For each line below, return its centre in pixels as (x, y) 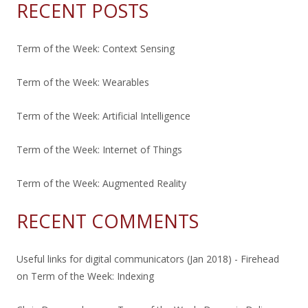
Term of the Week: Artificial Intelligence (103, 115)
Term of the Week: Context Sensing (96, 48)
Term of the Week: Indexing (92, 276)
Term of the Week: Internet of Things (99, 149)
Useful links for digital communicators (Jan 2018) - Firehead (148, 258)
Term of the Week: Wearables (83, 82)
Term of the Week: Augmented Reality (101, 183)
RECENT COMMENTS (108, 221)
